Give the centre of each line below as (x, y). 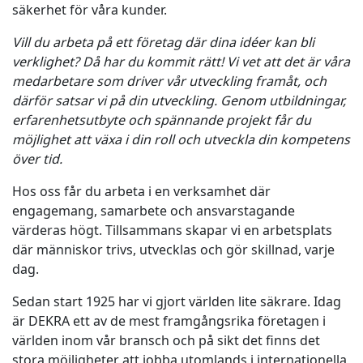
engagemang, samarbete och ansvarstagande (154, 211)
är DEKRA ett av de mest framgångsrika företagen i (169, 321)
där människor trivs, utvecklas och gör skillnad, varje (173, 250)
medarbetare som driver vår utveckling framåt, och (169, 81)
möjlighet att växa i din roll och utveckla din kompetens (181, 139)
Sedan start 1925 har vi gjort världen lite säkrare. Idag (177, 301)
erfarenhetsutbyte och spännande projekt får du (162, 120)
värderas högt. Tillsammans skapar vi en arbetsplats (172, 230)
